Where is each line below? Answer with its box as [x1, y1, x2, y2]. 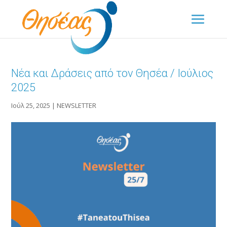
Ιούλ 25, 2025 [11, 101, 51, 110]
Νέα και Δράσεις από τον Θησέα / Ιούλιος [11, 67, 214, 80]
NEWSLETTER [57, 101, 97, 110]
